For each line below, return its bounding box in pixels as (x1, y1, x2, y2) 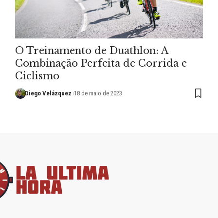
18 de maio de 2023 (73, 89, 122, 97)
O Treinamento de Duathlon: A (15, 44, 168, 56)
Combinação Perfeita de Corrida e (15, 57, 187, 69)
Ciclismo (15, 70, 59, 82)
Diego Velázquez (25, 89, 72, 97)
